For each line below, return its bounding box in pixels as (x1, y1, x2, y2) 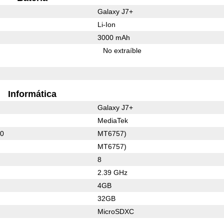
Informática (7, 88, 56, 99)
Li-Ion (97, 20, 115, 28)
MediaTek (97, 116, 128, 124)
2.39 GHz (97, 168, 127, 176)
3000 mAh (97, 33, 130, 41)
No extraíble (103, 46, 142, 54)
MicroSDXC (97, 207, 134, 215)
